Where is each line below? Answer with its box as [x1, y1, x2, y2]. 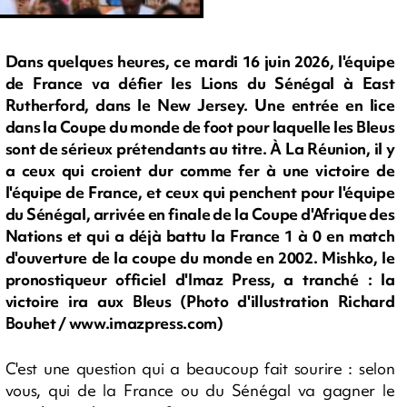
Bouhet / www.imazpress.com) [5, 313, 223, 334]
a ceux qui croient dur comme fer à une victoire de [5, 160, 395, 182]
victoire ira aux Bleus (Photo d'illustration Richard [5, 291, 395, 313]
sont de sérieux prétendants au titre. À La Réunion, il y [5, 138, 395, 160]
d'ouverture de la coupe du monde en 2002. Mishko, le [5, 247, 395, 269]
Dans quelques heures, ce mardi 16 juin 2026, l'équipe [5, 51, 395, 73]
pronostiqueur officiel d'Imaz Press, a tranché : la [5, 269, 395, 291]
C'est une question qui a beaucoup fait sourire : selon [5, 358, 395, 379]
